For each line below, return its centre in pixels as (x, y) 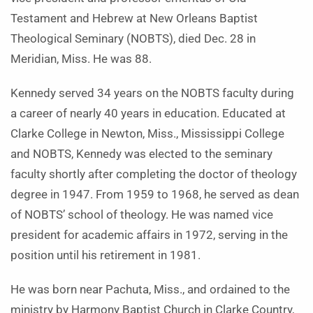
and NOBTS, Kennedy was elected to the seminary (141, 154)
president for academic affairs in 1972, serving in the (149, 235)
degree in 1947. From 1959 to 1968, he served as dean (155, 195)
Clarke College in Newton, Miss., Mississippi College (147, 134)
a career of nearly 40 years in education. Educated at (148, 114)
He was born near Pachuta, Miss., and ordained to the (150, 290)
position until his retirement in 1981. (105, 255)
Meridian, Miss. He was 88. (81, 59)
